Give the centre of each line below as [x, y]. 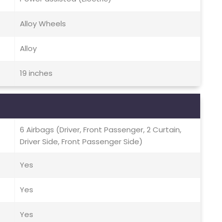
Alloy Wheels [43, 24]
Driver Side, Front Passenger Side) [81, 142]
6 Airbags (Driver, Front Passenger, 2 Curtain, [101, 130]
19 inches [36, 73]
